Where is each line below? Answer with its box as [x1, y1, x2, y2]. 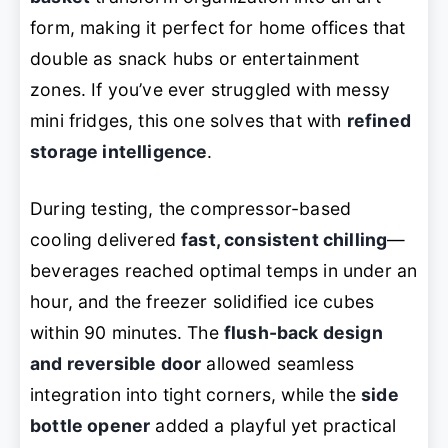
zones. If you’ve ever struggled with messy [30, 78, 391, 100]
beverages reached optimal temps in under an [30, 260, 418, 282]
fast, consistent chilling [181, 229, 388, 251]
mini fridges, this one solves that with [30, 109, 347, 131]
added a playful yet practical [150, 415, 397, 437]
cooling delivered [30, 229, 182, 251]
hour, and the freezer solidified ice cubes [30, 291, 375, 313]
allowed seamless [201, 353, 355, 375]
